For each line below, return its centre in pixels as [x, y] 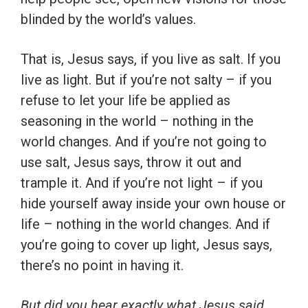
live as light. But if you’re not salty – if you [146, 80]
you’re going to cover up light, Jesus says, [146, 245]
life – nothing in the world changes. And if [145, 224]
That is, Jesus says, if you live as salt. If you [151, 59]
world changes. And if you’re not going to [144, 142]
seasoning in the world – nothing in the [137, 121]
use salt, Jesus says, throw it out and [131, 163]
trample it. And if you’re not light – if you [142, 183]
